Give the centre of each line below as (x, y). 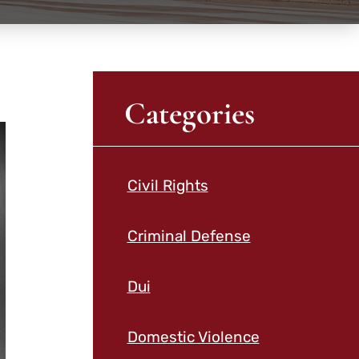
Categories (190, 114)
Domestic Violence (193, 337)
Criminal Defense (189, 236)
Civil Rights (167, 185)
